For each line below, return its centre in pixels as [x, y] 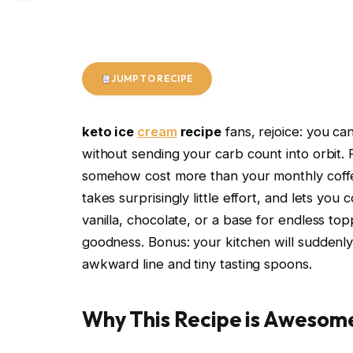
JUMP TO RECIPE [152, 79]
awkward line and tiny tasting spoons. [197, 264]
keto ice [110, 131]
